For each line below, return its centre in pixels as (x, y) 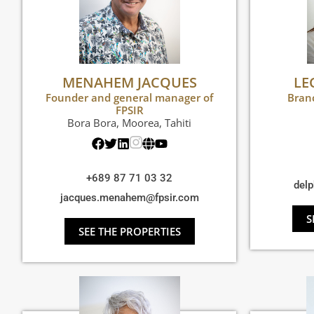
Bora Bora (92, 123)
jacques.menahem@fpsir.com (129, 198)
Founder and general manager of (129, 98)
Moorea (141, 123)
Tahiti (178, 123)
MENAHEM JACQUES (129, 83)
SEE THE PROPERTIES (129, 232)
